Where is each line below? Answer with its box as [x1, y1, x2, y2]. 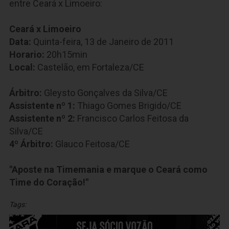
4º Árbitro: [9, 139, 53, 150]
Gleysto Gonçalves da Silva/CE [42, 87, 168, 99]
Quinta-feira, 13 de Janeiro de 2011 [31, 36, 174, 48]
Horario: [9, 49, 47, 60]
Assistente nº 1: [9, 100, 75, 111]
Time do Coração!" [9, 177, 88, 188]
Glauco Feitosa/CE [53, 139, 130, 150]
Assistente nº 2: [9, 113, 75, 124]
